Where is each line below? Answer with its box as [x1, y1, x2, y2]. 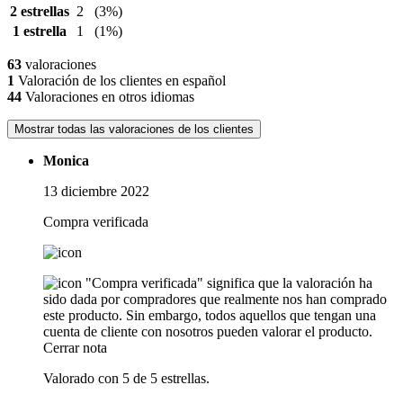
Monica [43, 153, 89, 169]
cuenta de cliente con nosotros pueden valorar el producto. [43, 324, 372, 340]
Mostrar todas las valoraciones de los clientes [14, 122, 254, 137]
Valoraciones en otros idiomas [22, 89, 194, 105]
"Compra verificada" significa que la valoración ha [85, 275, 372, 291]
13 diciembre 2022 [43, 184, 149, 200]
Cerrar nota [43, 340, 107, 356]
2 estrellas [10, 4, 69, 20]
